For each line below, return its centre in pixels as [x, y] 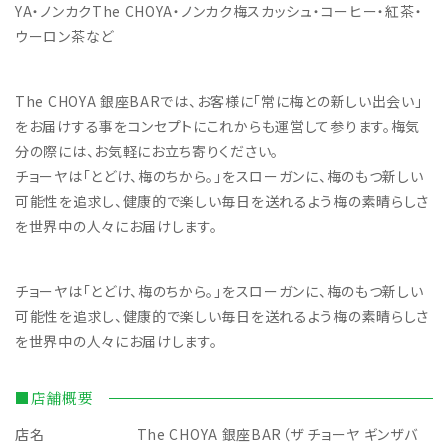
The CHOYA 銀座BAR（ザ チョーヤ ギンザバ [277, 434]
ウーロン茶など [64, 36]
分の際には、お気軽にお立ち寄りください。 [147, 151]
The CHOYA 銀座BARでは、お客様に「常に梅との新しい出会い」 [219, 101]
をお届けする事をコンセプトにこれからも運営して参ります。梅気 [217, 126]
